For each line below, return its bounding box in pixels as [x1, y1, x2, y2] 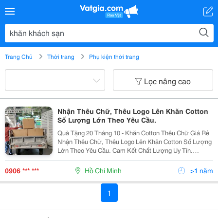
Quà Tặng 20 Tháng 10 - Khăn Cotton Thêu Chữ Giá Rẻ [57, 128, 209, 137]
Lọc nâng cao [144, 75, 191, 86]
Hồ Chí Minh [84, 165, 122, 175]
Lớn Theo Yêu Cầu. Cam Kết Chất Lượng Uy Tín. [57, 145, 112, 154]
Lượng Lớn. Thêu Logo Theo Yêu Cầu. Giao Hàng [57, 163, 92, 172]
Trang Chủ [5, 52, 33, 60]
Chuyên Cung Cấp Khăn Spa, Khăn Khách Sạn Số [57, 154, 195, 163]
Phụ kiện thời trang [89, 52, 139, 60]
